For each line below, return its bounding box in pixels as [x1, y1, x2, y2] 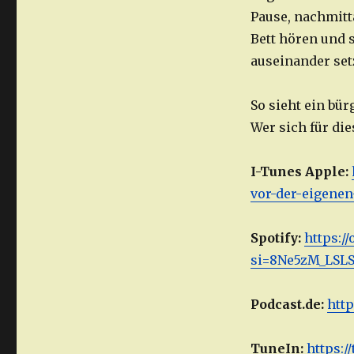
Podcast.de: [250, 296, 327, 313]
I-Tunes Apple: [250, 164, 352, 180]
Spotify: [250, 230, 304, 247]
